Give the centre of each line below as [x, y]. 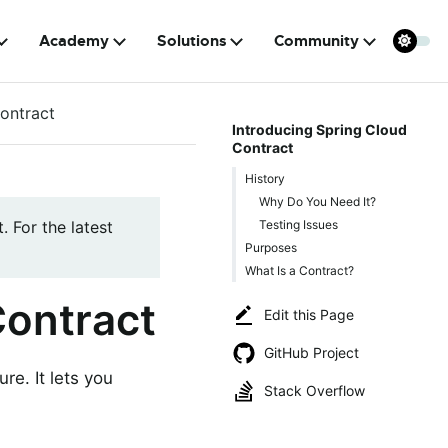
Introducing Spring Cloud [319, 129]
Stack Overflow [314, 390]
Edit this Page [309, 314]
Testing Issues [298, 224]
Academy [74, 41]
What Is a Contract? [299, 270]
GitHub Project [311, 352]
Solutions [191, 41]
